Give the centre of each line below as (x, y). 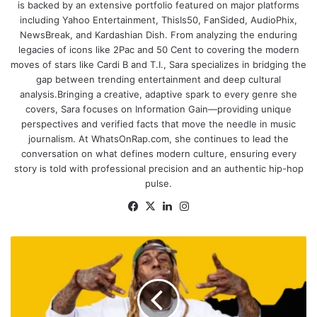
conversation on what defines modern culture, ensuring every (158, 154)
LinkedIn (196, 206)
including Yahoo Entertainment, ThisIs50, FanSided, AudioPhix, (158, 20)
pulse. (158, 184)
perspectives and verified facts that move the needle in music (158, 124)
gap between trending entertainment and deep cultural (158, 80)
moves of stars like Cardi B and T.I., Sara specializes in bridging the (158, 65)
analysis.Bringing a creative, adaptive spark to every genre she (158, 94)
